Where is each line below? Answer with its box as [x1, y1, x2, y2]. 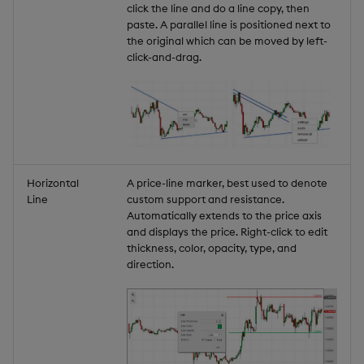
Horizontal [27, 175, 79, 189]
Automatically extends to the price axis [127, 208, 322, 222]
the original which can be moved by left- [127, 33, 327, 47]
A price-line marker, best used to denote [127, 175, 327, 189]
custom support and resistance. [127, 192, 284, 206]
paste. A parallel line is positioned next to [127, 17, 331, 31]
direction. [127, 257, 174, 271]
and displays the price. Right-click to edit [127, 224, 327, 238]
